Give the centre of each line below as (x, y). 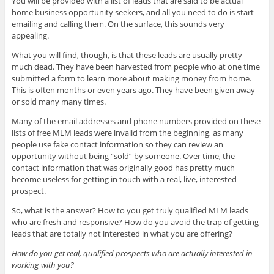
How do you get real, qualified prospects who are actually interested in (132, 253)
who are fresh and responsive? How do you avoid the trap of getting (135, 222)
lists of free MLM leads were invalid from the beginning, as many (127, 132)
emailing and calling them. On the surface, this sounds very (118, 24)
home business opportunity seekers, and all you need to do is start (132, 12)
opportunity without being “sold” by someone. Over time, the (123, 156)
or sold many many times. (58, 101)
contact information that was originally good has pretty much (123, 167)
